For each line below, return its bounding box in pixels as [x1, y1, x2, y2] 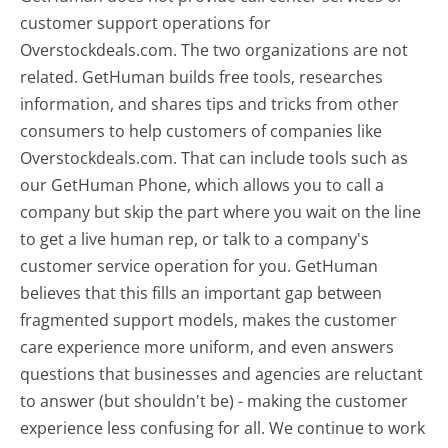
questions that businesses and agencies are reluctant [20, 363, 424, 386]
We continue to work [269, 417, 426, 440]
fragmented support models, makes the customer [20, 309, 398, 332]
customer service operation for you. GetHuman [20, 255, 379, 278]
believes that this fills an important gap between [20, 282, 383, 305]
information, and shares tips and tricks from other [20, 93, 400, 116]
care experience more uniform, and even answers [20, 336, 395, 359]
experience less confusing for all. [20, 417, 270, 440]
